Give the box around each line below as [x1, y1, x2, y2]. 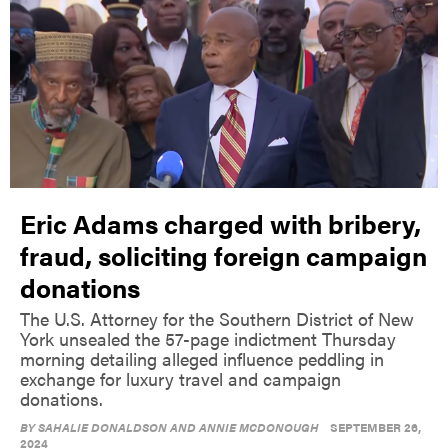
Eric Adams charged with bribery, [20, 204, 421, 242]
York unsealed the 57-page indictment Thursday [20, 325, 396, 351]
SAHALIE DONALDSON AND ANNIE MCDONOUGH [38, 417, 319, 436]
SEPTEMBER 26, [330, 417, 421, 436]
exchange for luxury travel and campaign [20, 365, 341, 391]
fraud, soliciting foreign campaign [20, 236, 427, 274]
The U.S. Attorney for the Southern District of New [20, 305, 414, 331]
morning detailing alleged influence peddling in [20, 345, 384, 371]
